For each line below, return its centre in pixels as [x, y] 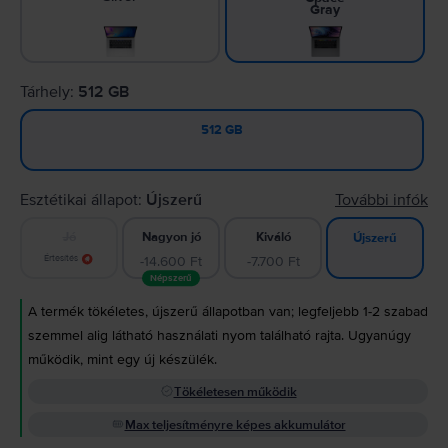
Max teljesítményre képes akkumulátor [235, 424]
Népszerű [171, 277]
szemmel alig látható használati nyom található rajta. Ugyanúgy [219, 335]
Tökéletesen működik [235, 391]
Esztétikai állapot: [83, 199]
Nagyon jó [171, 237]
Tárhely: [49, 91]
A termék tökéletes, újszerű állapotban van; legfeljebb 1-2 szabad [228, 311]
